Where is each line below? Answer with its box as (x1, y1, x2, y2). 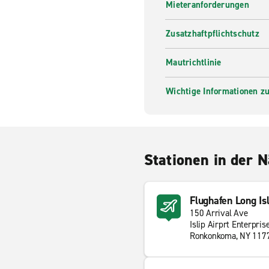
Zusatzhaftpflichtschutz (166, 28, 259, 40)
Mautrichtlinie (166, 56, 222, 68)
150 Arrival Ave (190, 207, 248, 219)
